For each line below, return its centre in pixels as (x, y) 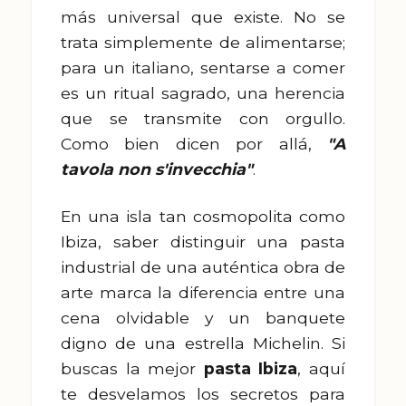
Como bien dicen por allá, (194, 144)
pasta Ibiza (251, 368)
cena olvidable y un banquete (203, 318)
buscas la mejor (132, 368)
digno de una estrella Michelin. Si (203, 343)
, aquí (322, 368)
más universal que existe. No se (203, 17)
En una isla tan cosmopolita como (203, 216)
